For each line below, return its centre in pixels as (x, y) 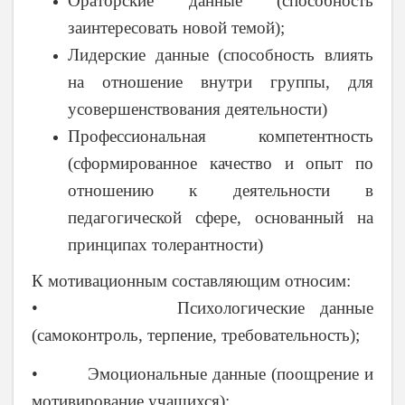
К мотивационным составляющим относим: (191, 280)
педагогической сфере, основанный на (221, 217)
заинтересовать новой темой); (176, 27)
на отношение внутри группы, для (221, 81)
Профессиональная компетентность (221, 136)
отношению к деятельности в (221, 190)
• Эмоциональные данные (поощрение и (202, 374)
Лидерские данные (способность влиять (221, 54)
